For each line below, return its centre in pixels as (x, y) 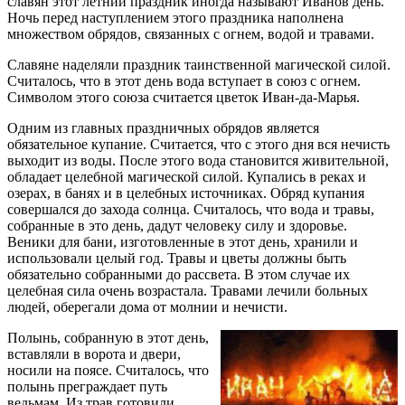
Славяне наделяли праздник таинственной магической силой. (199, 64)
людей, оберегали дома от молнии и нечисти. (147, 306)
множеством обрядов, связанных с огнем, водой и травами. (191, 33)
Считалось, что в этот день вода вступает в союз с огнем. (184, 80)
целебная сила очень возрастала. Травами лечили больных (188, 290)
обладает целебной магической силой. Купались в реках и (187, 176)
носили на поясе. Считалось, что (108, 370)
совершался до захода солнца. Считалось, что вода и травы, (191, 209)
